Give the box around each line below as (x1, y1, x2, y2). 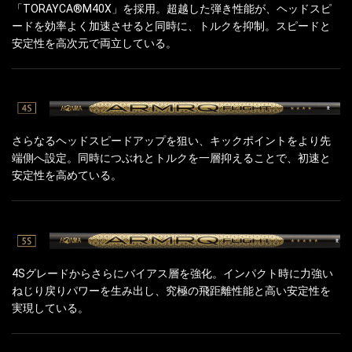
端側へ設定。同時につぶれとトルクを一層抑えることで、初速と (12, 152, 331, 165)
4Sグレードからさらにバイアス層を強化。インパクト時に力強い (12, 266, 333, 280)
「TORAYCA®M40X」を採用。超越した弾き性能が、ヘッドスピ (12, 2, 332, 15)
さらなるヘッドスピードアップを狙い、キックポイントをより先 (12, 134, 331, 148)
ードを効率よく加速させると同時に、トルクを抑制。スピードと (12, 19, 331, 32)
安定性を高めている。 (12, 169, 122, 182)
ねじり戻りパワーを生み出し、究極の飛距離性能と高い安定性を (12, 284, 331, 297)
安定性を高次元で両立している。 (12, 36, 177, 49)
